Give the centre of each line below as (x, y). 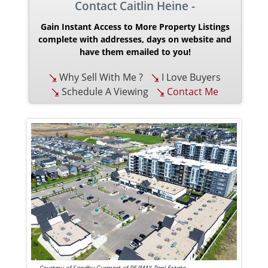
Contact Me (192, 91)
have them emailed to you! (135, 51)
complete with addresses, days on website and (135, 39)
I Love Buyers (190, 77)
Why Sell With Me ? (100, 77)
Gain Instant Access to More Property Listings (135, 26)
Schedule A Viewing (104, 91)
